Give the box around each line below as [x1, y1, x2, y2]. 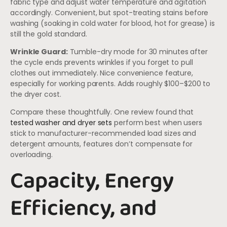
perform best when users [112, 118, 202, 128]
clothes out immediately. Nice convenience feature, [10, 67, 193, 78]
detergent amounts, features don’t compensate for [10, 139, 193, 149]
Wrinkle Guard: [10, 46, 68, 57]
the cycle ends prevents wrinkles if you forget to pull [10, 57, 193, 67]
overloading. [10, 149, 53, 160]
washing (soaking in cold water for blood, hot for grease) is [10, 18, 215, 28]
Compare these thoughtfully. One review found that [10, 107, 194, 118]
